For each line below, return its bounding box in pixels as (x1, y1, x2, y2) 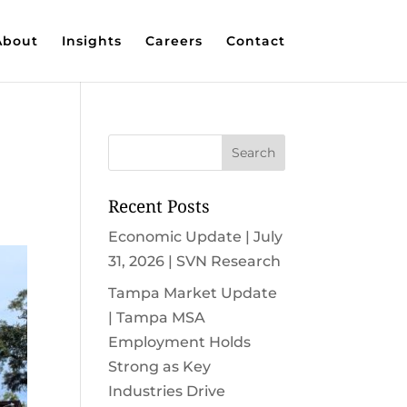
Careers (144, 33, 203, 49)
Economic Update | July (108, 228, 283, 245)
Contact (225, 33, 285, 49)
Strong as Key (108, 358, 212, 375)
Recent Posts (108, 194, 211, 218)
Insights (61, 33, 122, 49)
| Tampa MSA (108, 309, 206, 326)
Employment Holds (108, 333, 252, 351)
